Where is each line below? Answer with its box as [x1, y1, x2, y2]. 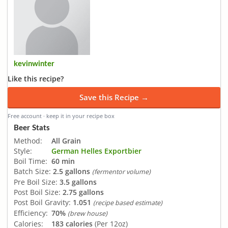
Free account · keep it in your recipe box [8, 112, 115, 120]
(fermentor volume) [92, 167, 151, 176]
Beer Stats [14, 124, 50, 132]
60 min [51, 156, 75, 166]
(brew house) [68, 209, 107, 218]
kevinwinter [14, 60, 54, 68]
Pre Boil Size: [14, 177, 58, 187]
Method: [14, 135, 42, 146]
